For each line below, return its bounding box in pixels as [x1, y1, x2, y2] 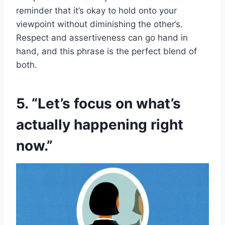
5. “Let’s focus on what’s [16, 95, 181, 113]
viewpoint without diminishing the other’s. [16, 19, 183, 30]
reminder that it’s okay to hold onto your [16, 6, 177, 16]
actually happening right [16, 116, 183, 134]
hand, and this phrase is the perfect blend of [16, 46, 197, 57]
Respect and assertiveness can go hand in [16, 33, 188, 43]
